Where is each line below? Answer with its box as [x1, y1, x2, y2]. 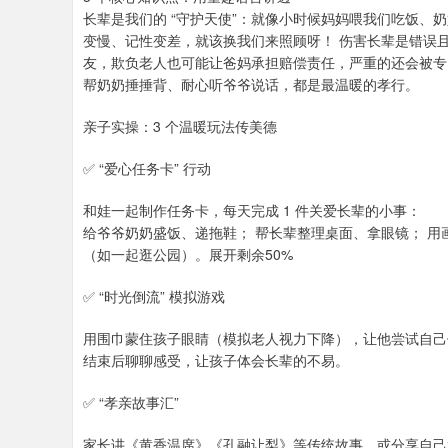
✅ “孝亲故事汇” [83, 392, 179, 412]
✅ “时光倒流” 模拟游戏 [83, 286, 225, 306]
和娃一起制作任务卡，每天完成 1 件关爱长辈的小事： [83, 200, 421, 220]
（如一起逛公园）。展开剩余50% [83, 244, 293, 264]
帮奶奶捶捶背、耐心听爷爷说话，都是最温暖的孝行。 [83, 74, 419, 94]
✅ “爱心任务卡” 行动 [83, 158, 211, 178]
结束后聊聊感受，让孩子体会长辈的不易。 [83, 350, 349, 370]
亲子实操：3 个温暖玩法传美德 [83, 116, 277, 136]
